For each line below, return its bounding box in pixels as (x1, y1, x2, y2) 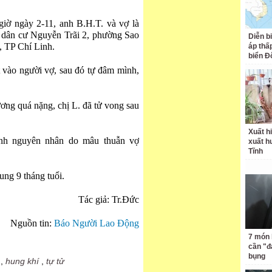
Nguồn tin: (10, 218, 54, 229)
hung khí (5, 256, 39, 266)
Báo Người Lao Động (54, 218, 139, 229)
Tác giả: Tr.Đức (78, 194, 139, 205)
